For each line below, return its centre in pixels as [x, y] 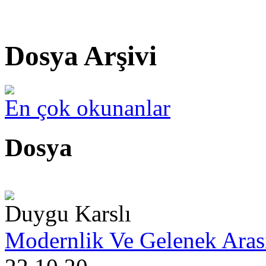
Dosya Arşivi [81, 56]
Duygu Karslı [68, 213]
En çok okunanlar [88, 107]
